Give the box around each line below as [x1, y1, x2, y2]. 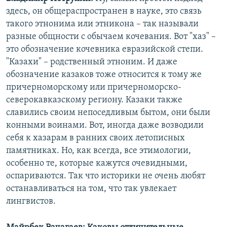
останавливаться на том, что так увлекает [6, 184, 176, 194]
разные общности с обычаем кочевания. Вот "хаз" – [6, 32, 216, 42]
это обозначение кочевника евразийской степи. [6, 45, 203, 55]
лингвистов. [6, 197, 56, 207]
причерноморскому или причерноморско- [6, 83, 181, 93]
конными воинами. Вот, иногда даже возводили [6, 121, 204, 131]
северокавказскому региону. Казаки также [6, 95, 182, 105]
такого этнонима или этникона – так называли [6, 19, 199, 29]
